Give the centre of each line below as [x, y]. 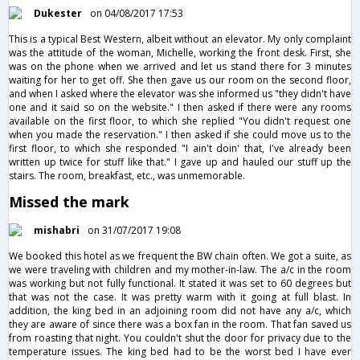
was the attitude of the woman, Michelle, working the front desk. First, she [180, 52]
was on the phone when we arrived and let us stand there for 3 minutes [180, 66]
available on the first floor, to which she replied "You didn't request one [180, 121]
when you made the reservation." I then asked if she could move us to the [180, 134]
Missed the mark [69, 201]
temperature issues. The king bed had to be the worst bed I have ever [180, 351]
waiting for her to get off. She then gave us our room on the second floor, [180, 80]
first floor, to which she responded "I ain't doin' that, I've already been [180, 148]
